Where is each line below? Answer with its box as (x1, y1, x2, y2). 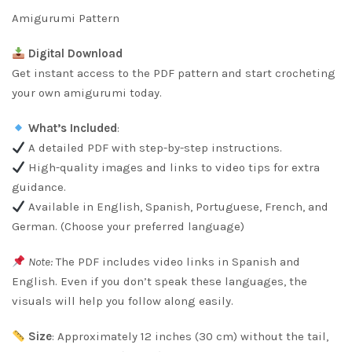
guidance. (12, 180, 66, 195)
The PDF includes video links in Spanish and (53, 255, 301, 269)
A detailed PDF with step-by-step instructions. (25, 141, 283, 156)
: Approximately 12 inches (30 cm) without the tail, (52, 329, 329, 344)
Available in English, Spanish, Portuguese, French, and (25, 200, 329, 214)
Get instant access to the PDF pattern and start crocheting (12, 66, 335, 81)
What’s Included (28, 121, 118, 136)
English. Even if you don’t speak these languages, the (12, 274, 307, 289)
